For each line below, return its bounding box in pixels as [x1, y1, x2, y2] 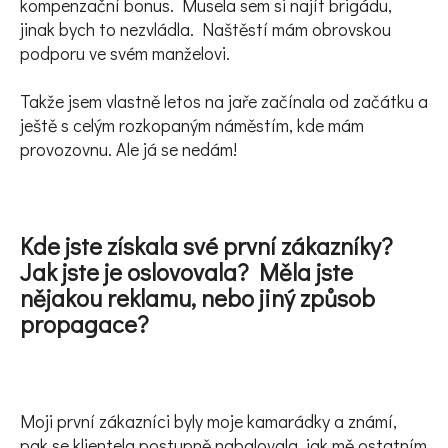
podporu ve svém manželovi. [20, 40, 230, 65]
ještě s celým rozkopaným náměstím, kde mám [20, 112, 364, 137]
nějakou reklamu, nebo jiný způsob [20, 281, 375, 313]
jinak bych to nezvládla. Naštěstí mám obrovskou [20, 16, 391, 41]
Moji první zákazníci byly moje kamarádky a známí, [20, 408, 397, 433]
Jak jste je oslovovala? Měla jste [20, 255, 353, 287]
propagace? [20, 307, 149, 339]
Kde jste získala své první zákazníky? [20, 229, 393, 261]
